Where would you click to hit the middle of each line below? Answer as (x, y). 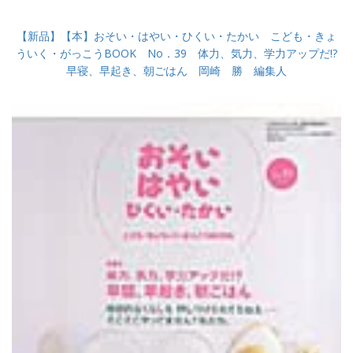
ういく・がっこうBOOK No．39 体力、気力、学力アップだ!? (176, 54)
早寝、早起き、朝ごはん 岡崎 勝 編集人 (176, 71)
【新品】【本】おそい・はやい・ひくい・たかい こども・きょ (176, 36)
